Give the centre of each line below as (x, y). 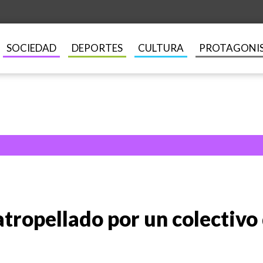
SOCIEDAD (31, 48)
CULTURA (161, 48)
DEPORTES (97, 48)
